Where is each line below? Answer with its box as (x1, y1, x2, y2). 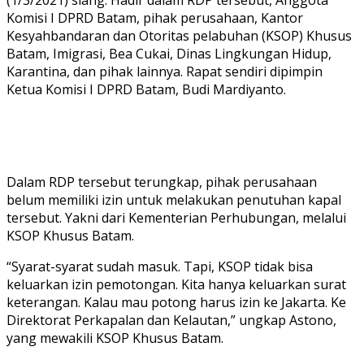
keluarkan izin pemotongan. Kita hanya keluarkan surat (6, 275, 346, 293)
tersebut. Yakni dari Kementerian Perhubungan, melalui (6, 208, 346, 227)
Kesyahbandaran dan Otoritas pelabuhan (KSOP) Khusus (6, 26, 352, 45)
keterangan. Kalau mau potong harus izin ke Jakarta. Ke (6, 292, 346, 311)
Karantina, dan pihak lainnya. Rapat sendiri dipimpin (6, 62, 323, 80)
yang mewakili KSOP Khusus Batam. (6, 328, 223, 347)
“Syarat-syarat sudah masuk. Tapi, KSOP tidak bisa (6, 257, 313, 275)
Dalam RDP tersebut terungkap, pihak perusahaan (6, 172, 317, 191)
